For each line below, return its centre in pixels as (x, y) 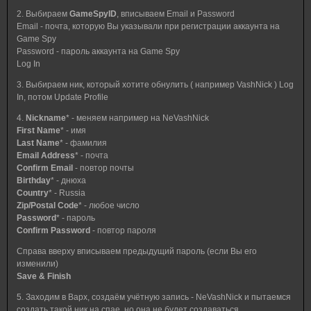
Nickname (46, 118)
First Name (39, 131)
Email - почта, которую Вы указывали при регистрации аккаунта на (148, 26)
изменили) (37, 264)
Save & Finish (44, 276)
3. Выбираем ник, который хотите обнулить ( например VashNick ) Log (155, 85)
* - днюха (68, 180)
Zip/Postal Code (48, 205)
